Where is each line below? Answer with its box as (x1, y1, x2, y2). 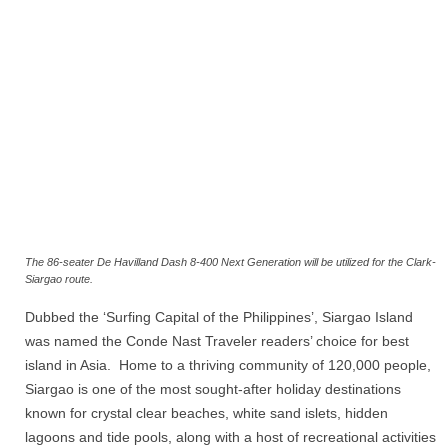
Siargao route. (25, 273, 93, 286)
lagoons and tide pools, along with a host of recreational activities (25, 429, 436, 446)
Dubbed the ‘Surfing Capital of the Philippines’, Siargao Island (25, 309, 413, 326)
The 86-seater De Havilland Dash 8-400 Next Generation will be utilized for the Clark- (25, 256, 436, 269)
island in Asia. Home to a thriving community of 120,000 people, (25, 357, 431, 374)
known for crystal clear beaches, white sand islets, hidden (25, 405, 388, 422)
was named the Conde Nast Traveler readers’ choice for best (25, 333, 409, 350)
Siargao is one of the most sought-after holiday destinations (25, 381, 401, 398)
